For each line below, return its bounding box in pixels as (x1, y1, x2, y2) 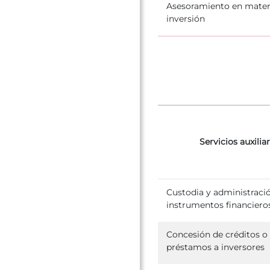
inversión (166, 13, 205, 24)
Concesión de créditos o (166, 228, 268, 240)
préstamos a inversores (166, 241, 265, 253)
